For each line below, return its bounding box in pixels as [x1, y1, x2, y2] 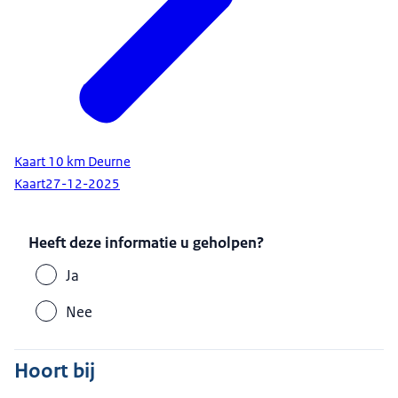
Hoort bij [14, 357, 95, 385]
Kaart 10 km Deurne [14, 153, 131, 171]
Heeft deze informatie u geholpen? [28, 233, 265, 253]
